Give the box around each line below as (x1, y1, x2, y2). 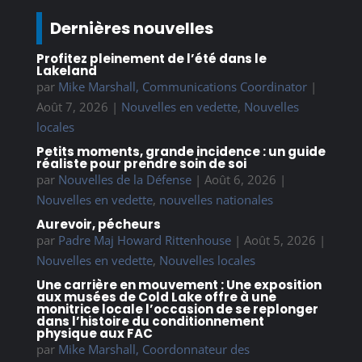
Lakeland (36, 61, 97, 79)
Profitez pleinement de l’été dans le (36, 49, 267, 67)
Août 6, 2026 (204, 170, 276, 187)
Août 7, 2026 (36, 98, 108, 115)
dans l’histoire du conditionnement (36, 312, 264, 330)
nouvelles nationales (158, 191, 273, 208)
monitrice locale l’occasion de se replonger (36, 300, 318, 318)
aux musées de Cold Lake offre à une (36, 288, 276, 305)
